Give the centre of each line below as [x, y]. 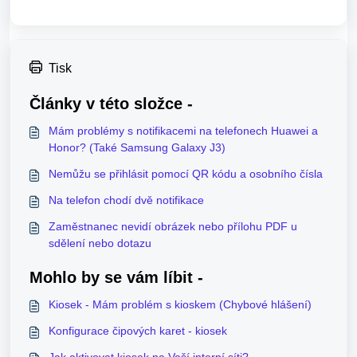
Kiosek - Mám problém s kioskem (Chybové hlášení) [180, 305]
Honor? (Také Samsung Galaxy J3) [137, 148]
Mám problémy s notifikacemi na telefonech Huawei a [183, 131]
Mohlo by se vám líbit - [116, 278]
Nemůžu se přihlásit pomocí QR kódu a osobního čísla [186, 174]
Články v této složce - [111, 104]
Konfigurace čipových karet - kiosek [138, 331]
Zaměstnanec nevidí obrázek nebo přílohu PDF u [173, 227]
